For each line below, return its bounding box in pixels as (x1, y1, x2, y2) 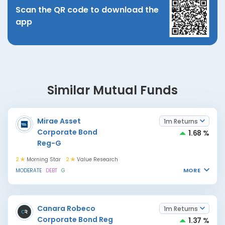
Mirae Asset (37, 116, 81, 126)
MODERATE (16, 167, 42, 174)
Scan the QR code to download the (16, 4, 159, 16)
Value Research (75, 156, 118, 163)
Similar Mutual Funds (47, 82, 178, 98)
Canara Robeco (37, 203, 95, 213)
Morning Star (25, 156, 61, 163)
